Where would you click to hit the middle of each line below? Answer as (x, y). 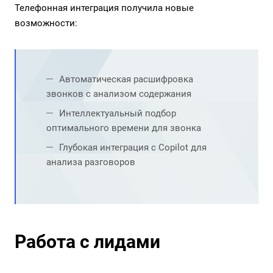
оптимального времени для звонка (124, 128)
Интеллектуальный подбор (118, 113)
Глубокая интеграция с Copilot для (133, 147)
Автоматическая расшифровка (126, 79)
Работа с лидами (87, 242)
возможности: (46, 23)
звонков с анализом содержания (119, 94)
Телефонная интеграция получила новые (104, 8)
